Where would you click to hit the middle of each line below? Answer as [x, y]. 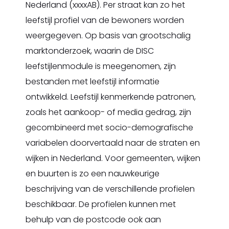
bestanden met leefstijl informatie [93, 82]
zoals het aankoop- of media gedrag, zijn [108, 112]
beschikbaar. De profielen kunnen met [101, 204]
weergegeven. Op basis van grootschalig [108, 36]
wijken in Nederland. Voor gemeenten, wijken [113, 158]
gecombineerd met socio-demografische [109, 128]
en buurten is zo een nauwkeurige [93, 174]
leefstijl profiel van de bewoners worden [105, 20]
